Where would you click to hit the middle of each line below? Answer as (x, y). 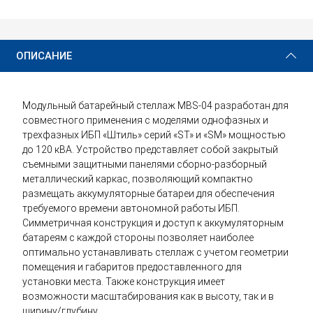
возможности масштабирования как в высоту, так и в (148, 297)
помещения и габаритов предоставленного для (132, 267)
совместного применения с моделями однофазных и (145, 121)
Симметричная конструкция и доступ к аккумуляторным (153, 223)
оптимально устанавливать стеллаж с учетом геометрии (155, 253)
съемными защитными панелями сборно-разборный (145, 165)
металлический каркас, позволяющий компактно (138, 179)
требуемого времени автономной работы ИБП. (131, 209)
